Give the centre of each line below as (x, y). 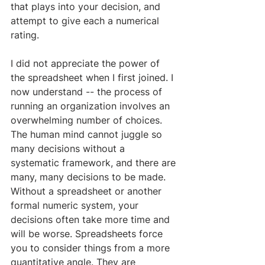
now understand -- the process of (88, 91)
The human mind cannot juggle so (88, 134)
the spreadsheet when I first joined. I (93, 77)
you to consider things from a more (92, 248)
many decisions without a (69, 148)
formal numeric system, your (76, 205)
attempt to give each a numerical (86, 20)
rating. (26, 35)
